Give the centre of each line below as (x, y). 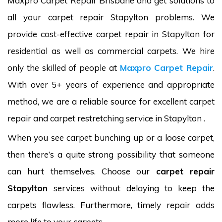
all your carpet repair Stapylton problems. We (111, 17)
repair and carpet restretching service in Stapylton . (106, 118)
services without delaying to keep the (134, 188)
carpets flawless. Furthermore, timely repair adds (111, 205)
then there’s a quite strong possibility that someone (111, 154)
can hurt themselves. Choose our (82, 171)
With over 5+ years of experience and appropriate (111, 84)
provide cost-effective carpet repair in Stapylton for (111, 34)
